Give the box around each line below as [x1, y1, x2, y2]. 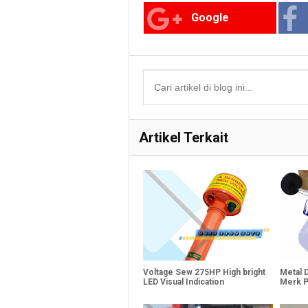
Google [191, 10, 230, 24]
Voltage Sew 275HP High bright [143, 267, 265, 277]
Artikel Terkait [139, 129, 228, 146]
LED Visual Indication [143, 276, 224, 287]
